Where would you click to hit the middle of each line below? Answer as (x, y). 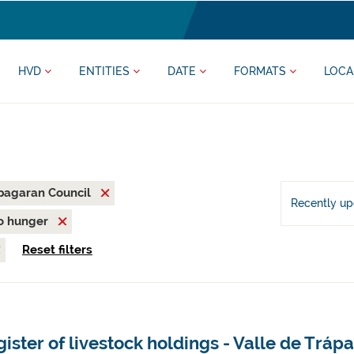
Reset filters (57, 250)
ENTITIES (106, 71)
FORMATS (262, 71)
